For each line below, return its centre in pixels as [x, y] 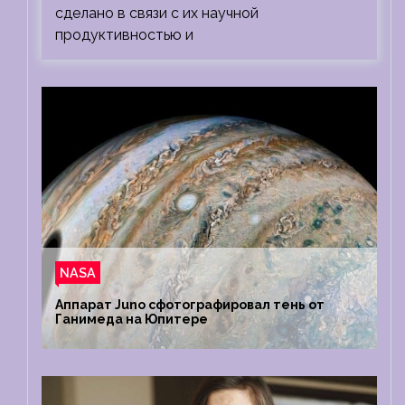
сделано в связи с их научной [157, 13]
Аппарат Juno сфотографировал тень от [190, 305]
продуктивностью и [124, 35]
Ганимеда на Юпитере [132, 319]
